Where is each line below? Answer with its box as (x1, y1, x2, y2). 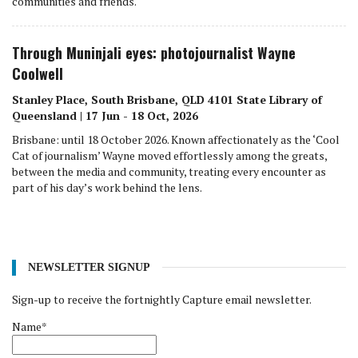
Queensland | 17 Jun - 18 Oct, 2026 (12, 107, 198, 123)
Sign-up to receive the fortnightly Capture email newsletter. (12, 291, 312, 307)
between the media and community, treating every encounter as (12, 163, 326, 179)
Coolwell (12, 62, 63, 84)
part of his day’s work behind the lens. (12, 179, 202, 195)
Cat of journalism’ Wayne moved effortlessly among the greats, (12, 147, 327, 163)
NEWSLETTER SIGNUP (28, 261, 150, 273)
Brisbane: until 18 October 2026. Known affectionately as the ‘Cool (12, 131, 340, 147)
